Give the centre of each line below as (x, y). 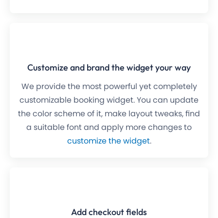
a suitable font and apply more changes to (109, 127)
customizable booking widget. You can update (109, 100)
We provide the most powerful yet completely (109, 87)
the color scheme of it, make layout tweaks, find (109, 114)
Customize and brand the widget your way (109, 68)
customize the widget (108, 141)
